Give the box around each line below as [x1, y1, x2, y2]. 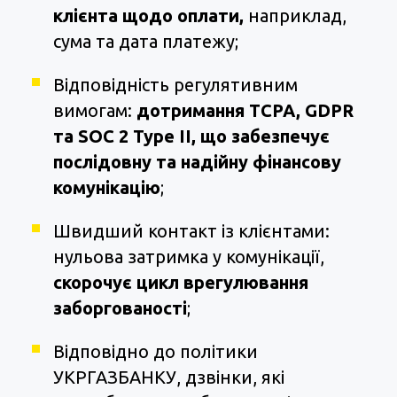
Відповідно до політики [53, 341, 258, 362]
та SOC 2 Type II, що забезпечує [53, 126, 330, 147]
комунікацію [53, 177, 160, 198]
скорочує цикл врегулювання [53, 272, 308, 293]
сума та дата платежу [53, 31, 235, 52]
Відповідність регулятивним [53, 74, 298, 96]
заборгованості [53, 298, 187, 319]
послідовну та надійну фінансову [53, 152, 341, 173]
